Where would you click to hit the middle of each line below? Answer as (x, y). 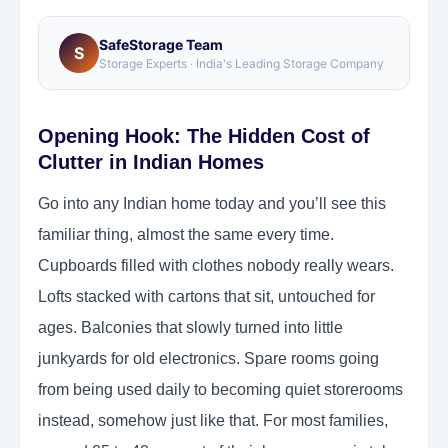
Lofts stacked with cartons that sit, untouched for (206, 297)
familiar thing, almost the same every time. (186, 235)
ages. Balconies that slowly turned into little (190, 328)
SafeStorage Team (161, 44)
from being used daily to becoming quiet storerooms (220, 390)
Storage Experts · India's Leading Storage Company (241, 63)
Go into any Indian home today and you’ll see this (212, 204)
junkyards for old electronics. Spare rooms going (208, 359)
